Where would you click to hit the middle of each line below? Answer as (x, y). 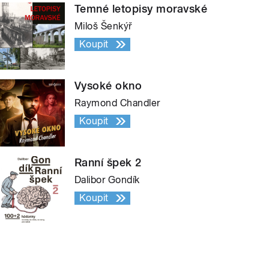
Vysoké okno (108, 85)
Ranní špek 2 (108, 162)
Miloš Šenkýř (103, 26)
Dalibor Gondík (107, 180)
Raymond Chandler (117, 103)
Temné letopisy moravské (141, 8)
